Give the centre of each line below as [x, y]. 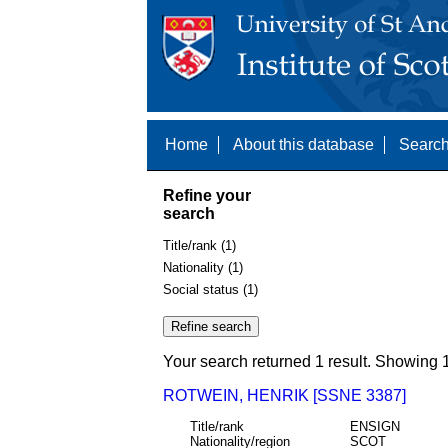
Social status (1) [210, 289]
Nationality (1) [203, 267]
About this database [303, 144]
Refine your [207, 195]
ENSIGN [374, 426]
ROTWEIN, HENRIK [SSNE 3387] [284, 396]
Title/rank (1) [199, 246]
